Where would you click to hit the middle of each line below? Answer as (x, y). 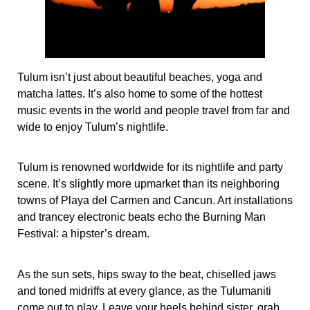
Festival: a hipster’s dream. (83, 234)
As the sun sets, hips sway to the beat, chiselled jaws (147, 274)
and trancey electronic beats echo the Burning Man (142, 217)
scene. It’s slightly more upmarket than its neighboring (148, 184)
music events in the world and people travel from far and (154, 110)
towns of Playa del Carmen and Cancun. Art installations (155, 201)
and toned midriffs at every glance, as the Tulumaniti (144, 291)
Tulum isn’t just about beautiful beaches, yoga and (140, 77)
